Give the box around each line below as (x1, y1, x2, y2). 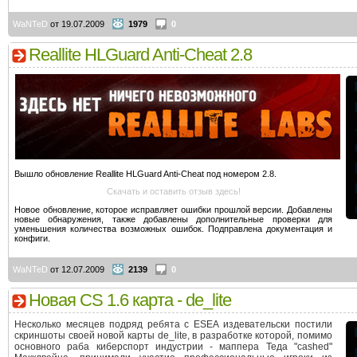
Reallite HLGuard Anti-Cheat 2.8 (29, 45, 252, 65)
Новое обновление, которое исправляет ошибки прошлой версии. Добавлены (14, 204, 332, 214)
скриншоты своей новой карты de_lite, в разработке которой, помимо (14, 330, 332, 341)
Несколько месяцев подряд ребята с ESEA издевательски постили (14, 319, 332, 330)
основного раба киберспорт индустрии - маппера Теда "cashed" (14, 341, 332, 352)
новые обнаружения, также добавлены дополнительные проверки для (14, 214, 332, 224)
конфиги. (14, 233, 50, 243)
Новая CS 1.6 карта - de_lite (29, 290, 231, 310)
